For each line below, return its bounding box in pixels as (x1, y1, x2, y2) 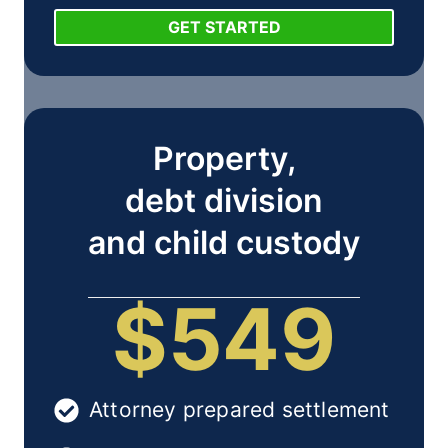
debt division (125, 181, 323, 221)
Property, (152, 139, 296, 179)
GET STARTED (167, 16, 281, 37)
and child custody (88, 223, 360, 263)
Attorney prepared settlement (89, 397, 390, 423)
